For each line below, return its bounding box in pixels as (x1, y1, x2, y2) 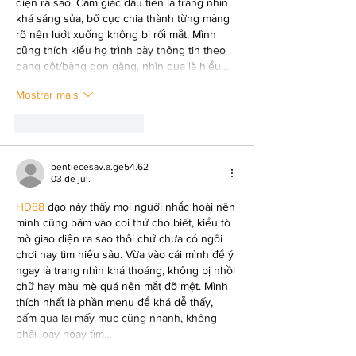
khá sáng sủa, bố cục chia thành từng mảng (16, 12, 233, 25)
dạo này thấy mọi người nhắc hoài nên (44, 200, 238, 214)
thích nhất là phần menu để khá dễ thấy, (16, 296, 216, 309)
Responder (97, 118, 144, 130)
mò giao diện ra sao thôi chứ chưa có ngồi (16, 232, 226, 246)
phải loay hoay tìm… (16, 327, 112, 341)
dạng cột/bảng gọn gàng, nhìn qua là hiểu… (16, 60, 229, 73)
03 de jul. (51, 173, 91, 185)
